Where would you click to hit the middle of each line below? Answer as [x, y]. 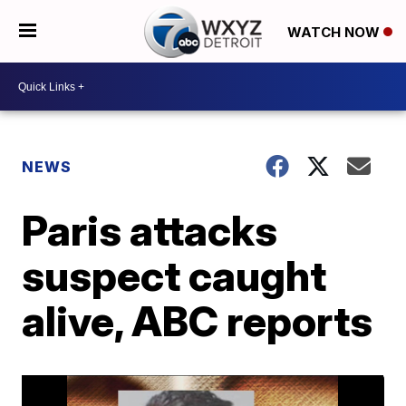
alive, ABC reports [198, 321]
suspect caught [174, 275]
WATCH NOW [335, 32]
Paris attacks [150, 230]
